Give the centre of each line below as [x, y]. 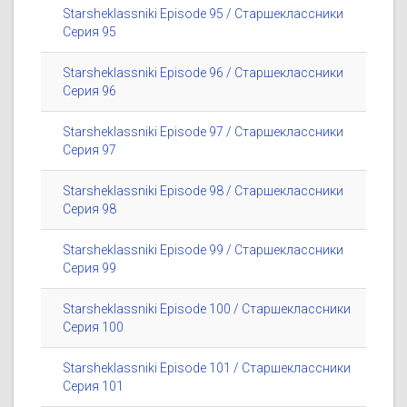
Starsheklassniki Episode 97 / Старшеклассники [203, 132]
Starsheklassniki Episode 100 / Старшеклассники [207, 309]
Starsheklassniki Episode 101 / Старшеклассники [207, 368]
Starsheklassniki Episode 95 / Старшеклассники [203, 14]
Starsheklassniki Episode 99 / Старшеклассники [203, 250]
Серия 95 [89, 32]
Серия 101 [93, 387]
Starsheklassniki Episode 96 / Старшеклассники [203, 73]
